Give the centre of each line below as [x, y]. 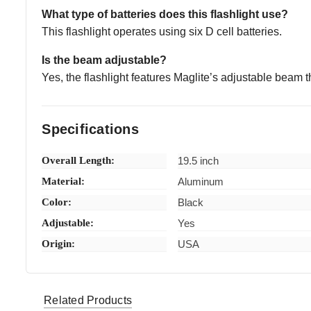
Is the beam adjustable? [104, 60]
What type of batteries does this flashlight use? [165, 15]
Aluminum [201, 182]
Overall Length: [78, 161]
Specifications [90, 129]
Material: [64, 182]
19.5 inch [199, 161]
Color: [57, 202]
